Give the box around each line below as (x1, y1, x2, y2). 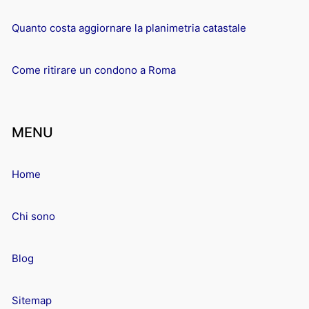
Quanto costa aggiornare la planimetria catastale (12, 21, 246, 34)
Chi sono (12, 209, 55, 223)
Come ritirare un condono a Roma (12, 63, 176, 77)
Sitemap (12, 293, 52, 307)
